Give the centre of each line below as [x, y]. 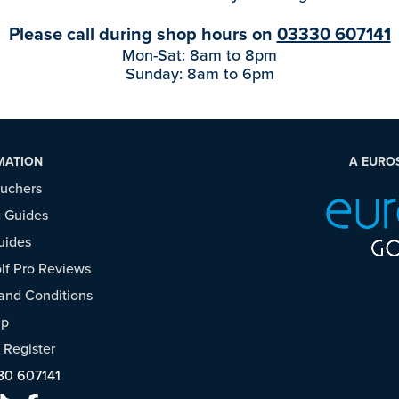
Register [29, 349]
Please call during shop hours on [142, 34]
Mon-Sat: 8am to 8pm [199, 56]
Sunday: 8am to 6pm [199, 74]
